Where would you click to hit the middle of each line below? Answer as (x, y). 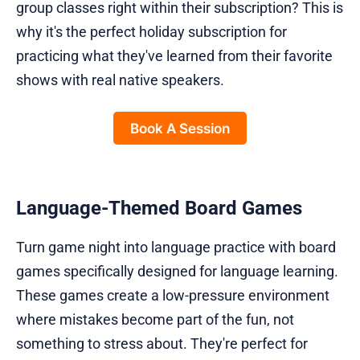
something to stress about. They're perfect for (162, 344)
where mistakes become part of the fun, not (155, 320)
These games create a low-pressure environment (173, 296)
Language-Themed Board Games (159, 209)
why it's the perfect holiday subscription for (151, 32)
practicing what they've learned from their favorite (174, 56)
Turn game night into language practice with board (176, 247)
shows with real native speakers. (120, 80)
